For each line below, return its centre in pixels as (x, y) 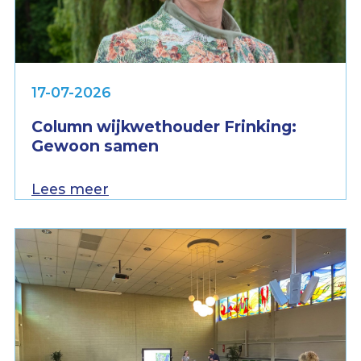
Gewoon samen (95, 145)
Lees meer (70, 189)
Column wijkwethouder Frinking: (164, 126)
